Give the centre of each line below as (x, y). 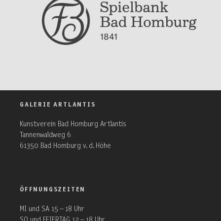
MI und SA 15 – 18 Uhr (52, 209)
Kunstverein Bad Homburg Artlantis (73, 124)
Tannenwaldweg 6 (45, 135)
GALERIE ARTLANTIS (58, 105)
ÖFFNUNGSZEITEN (53, 189)
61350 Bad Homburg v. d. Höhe (65, 146)
